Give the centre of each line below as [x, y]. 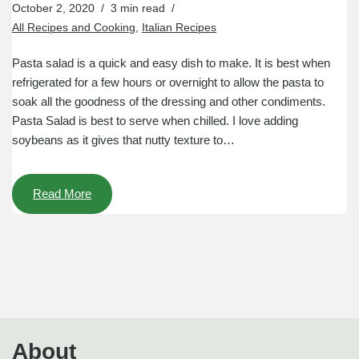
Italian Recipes [179, 28]
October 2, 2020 [53, 9]
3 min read [138, 9]
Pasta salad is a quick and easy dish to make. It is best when [171, 63]
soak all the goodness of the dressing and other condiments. [169, 102]
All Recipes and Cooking [74, 28]
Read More [62, 194]
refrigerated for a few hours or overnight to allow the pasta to [168, 83]
